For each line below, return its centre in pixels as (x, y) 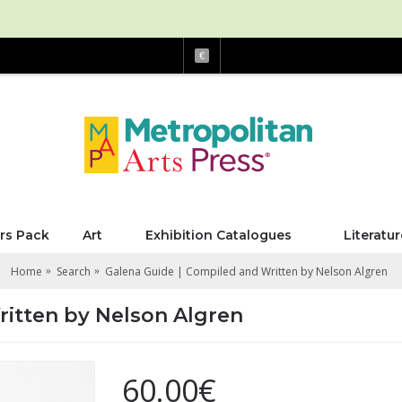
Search (74, 271)
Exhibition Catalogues (218, 235)
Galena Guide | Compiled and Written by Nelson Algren (246, 271)
